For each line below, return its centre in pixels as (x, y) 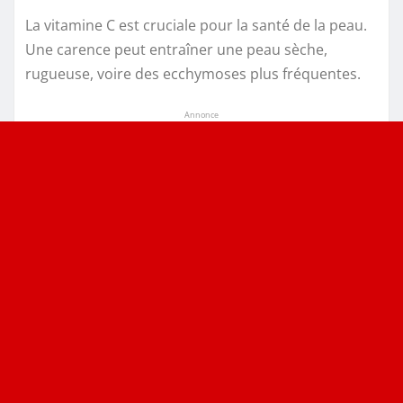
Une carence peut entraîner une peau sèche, (176, 50)
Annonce (201, 115)
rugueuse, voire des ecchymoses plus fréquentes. (193, 74)
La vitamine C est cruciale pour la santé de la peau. (196, 26)
